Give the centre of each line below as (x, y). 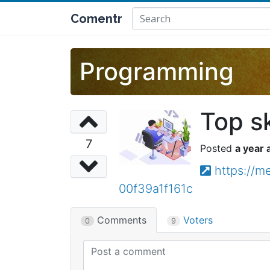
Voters (196, 220)
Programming (157, 71)
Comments (120, 220)
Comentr (96, 19)
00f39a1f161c (156, 189)
